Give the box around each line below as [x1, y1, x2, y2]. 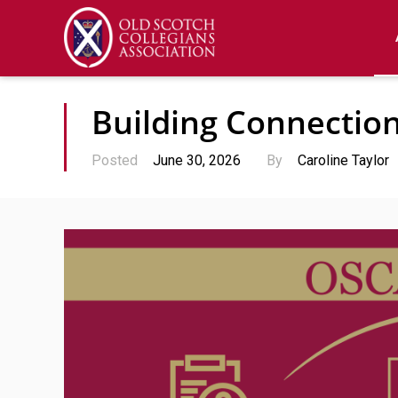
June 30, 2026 [153, 152, 241, 169]
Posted [92, 152, 141, 169]
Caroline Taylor [298, 152, 389, 169]
